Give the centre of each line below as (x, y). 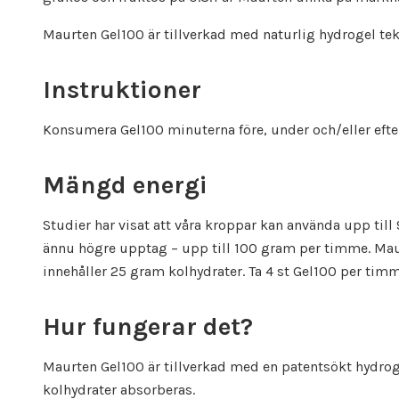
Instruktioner (122, 90)
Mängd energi (125, 185)
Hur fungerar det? (148, 327)
